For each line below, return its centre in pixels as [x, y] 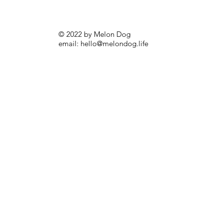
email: [69, 43]
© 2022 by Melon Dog [94, 34]
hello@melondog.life [114, 43]
